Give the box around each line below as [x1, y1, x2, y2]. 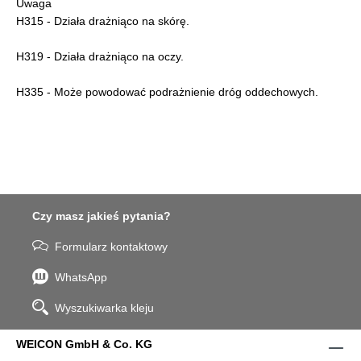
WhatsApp [55, 271, 107, 284]
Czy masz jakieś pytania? [32, 210, 171, 223]
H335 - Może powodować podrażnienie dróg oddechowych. [16, 85, 318, 99]
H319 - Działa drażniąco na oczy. [16, 50, 184, 64]
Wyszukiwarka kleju [55, 301, 154, 315]
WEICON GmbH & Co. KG [16, 338, 152, 351]
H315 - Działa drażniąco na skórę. [16, 15, 189, 28]
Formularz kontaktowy [55, 240, 168, 254]
